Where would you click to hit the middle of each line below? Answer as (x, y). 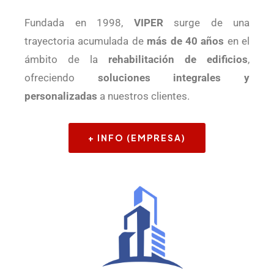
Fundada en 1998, (79, 23)
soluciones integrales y (174, 78)
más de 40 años (186, 41)
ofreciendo (61, 78)
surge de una (206, 23)
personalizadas (61, 96)
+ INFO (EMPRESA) (137, 138)
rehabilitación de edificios (178, 60)
